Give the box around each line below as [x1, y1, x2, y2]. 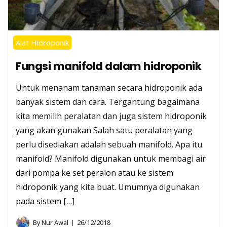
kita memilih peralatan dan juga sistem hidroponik [16, 110, 207, 122]
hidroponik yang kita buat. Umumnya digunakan [16, 181, 200, 193]
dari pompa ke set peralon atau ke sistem [16, 167, 173, 179]
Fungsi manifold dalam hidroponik [16, 59, 201, 74]
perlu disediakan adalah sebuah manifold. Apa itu [16, 139, 202, 150]
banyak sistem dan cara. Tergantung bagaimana [16, 96, 200, 108]
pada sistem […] [16, 196, 74, 207]
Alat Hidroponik [16, 37, 69, 48]
